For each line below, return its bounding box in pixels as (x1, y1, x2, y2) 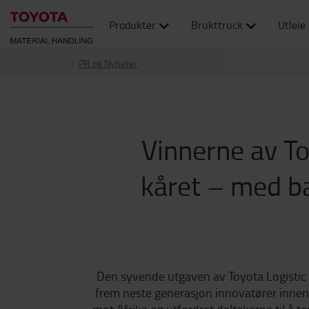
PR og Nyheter (79, 57, 137, 70)
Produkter (109, 17, 156, 32)
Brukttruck (190, 17, 243, 32)
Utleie (277, 17, 306, 32)
